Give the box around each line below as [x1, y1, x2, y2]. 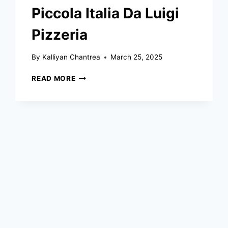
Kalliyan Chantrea [42, 53, 100, 62]
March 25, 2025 [110, 53, 162, 62]
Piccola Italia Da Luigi [32, 4, 180, 22]
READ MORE [32, 74, 76, 83]
